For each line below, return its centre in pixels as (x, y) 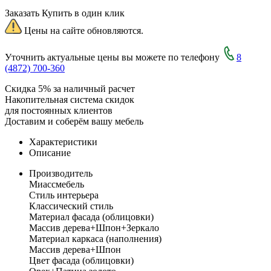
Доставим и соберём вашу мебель (74, 121)
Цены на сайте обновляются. (83, 30)
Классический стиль (71, 206)
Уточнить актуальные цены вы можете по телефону (113, 57)
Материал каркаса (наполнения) (95, 238)
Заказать (22, 13)
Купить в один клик (83, 13)
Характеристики (63, 142)
